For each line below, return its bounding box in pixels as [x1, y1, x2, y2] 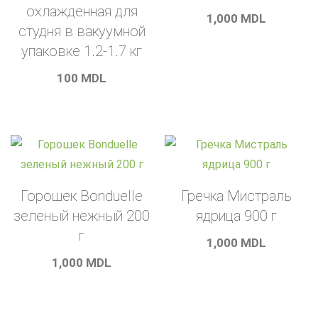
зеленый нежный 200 [13, 207, 150, 224]
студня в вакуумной [18, 22, 146, 40]
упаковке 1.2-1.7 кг [21, 42, 143, 60]
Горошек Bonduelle [21, 187, 143, 204]
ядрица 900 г [195, 207, 277, 224]
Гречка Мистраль [180, 187, 292, 204]
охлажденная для [26, 2, 138, 20]
